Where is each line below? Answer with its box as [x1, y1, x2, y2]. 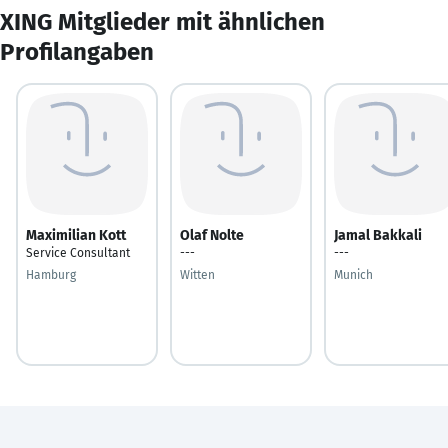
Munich [334, 267, 373, 282]
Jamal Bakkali [334, 226, 422, 244]
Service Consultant [26, 245, 130, 260]
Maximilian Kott [26, 226, 126, 244]
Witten [180, 267, 215, 282]
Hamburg [26, 267, 76, 282]
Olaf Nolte [180, 226, 244, 244]
